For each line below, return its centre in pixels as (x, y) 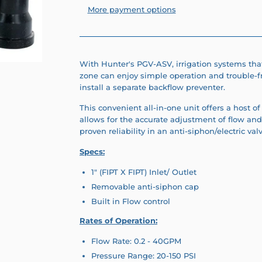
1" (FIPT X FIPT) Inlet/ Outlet (144, 172)
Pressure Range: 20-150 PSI (144, 256)
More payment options (132, 9)
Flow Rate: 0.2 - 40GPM (136, 241)
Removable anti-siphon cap (145, 186)
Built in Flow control (131, 201)
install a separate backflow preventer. (152, 87)
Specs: (92, 151)
